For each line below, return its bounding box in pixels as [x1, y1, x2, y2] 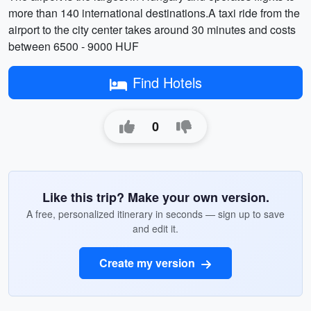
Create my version [99, 255, 198, 271]
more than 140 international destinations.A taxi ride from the [8, 5, 300, 21]
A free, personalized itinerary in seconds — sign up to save [26, 207, 285, 221]
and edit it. [133, 221, 178, 235]
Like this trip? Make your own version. [42, 188, 269, 206]
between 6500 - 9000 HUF [8, 38, 139, 54]
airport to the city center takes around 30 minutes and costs [8, 22, 296, 37]
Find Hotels [132, 72, 202, 92]
